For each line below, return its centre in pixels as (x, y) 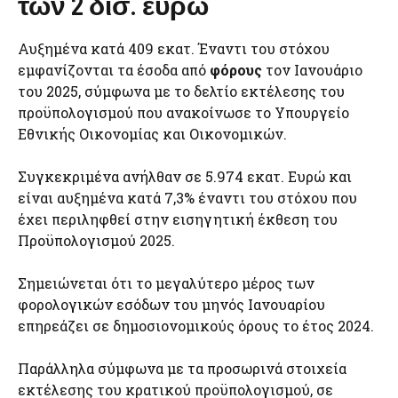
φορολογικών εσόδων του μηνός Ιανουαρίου (171, 304)
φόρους (236, 70)
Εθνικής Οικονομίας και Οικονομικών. (152, 134)
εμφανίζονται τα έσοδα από (114, 70)
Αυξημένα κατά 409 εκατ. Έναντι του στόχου (174, 48)
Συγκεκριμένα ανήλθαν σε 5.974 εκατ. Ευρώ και (185, 176)
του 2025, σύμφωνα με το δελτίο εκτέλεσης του (181, 91)
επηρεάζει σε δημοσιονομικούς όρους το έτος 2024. (196, 326)
